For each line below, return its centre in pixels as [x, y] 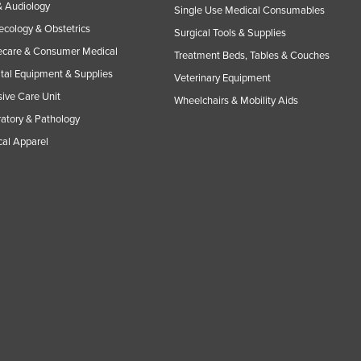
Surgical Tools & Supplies [230, 33]
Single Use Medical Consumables [249, 10]
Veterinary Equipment [222, 78]
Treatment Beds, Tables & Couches [252, 55]
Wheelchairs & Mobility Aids [236, 100]
